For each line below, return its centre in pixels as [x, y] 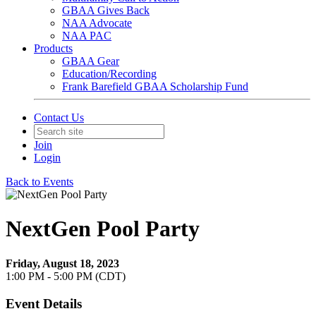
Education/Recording [109, 74]
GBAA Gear [91, 61]
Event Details [44, 303]
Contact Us [59, 117]
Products [53, 48]
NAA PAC [87, 36]
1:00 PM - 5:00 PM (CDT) [66, 276]
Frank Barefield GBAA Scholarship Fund [155, 86]
